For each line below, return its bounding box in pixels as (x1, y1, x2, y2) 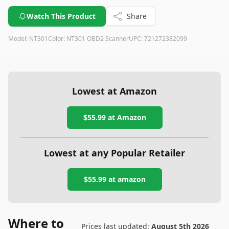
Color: (48, 34, 66, 43)
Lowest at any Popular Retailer (44, 147, 185, 159)
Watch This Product (27, 11, 96, 21)
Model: (8, 34, 29, 43)
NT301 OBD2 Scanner (66, 34, 129, 43)
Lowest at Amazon (72, 85, 157, 97)
